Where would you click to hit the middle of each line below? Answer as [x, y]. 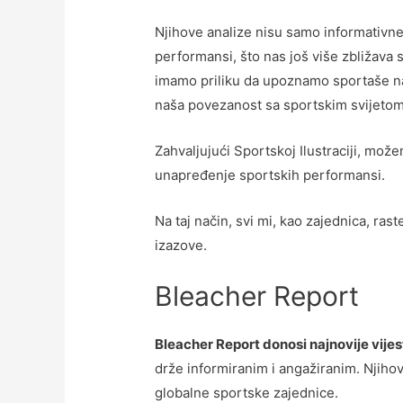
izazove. [181, 245]
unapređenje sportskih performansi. [270, 175]
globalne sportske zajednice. [247, 392]
